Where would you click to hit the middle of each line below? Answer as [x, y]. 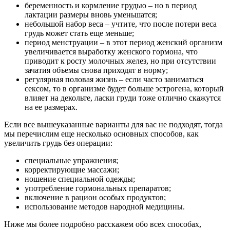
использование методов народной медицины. [105, 206]
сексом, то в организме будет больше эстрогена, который [124, 88]
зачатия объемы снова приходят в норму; [96, 70]
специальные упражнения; [71, 160]
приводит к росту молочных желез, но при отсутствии [120, 61]
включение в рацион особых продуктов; [95, 197]
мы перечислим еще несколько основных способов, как [101, 133]
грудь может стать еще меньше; [79, 33]
